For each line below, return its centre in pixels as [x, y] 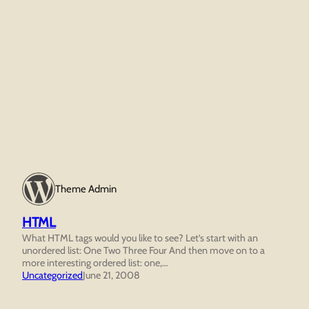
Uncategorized [52, 275]
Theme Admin [86, 189]
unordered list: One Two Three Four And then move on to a [143, 250]
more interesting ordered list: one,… [95, 262]
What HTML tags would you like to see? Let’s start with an [140, 238]
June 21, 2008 [111, 275]
